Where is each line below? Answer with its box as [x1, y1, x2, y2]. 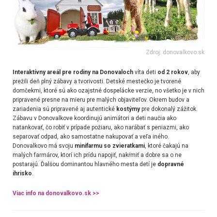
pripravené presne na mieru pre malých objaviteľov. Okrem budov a [12, 96, 189, 103]
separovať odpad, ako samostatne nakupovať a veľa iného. [12, 133, 169, 140]
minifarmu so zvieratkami [73, 142, 145, 149]
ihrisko [12, 170, 32, 177]
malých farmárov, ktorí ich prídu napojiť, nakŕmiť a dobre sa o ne [12, 151, 182, 158]
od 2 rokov [157, 68, 188, 76]
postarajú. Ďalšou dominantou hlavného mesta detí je [12, 160, 157, 168]
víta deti [133, 68, 157, 76]
